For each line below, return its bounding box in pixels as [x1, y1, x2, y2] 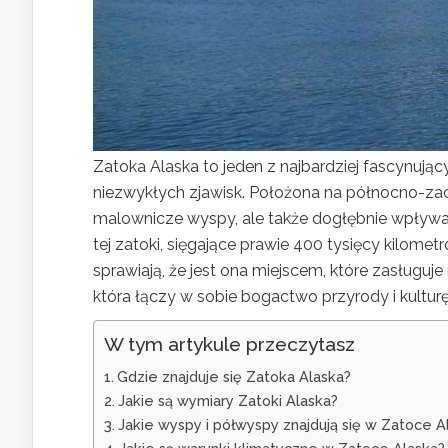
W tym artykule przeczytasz [104, 332, 355, 355]
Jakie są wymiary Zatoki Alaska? [117, 391, 338, 409]
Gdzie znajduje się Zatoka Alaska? [116, 367, 351, 385]
